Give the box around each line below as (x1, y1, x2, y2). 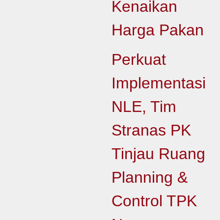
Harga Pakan (111, 21, 204, 39)
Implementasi (111, 74, 206, 92)
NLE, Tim (111, 98, 176, 115)
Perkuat (111, 51, 166, 68)
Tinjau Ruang (111, 145, 205, 163)
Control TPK (111, 192, 197, 210)
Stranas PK (111, 121, 191, 139)
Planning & (111, 168, 188, 186)
